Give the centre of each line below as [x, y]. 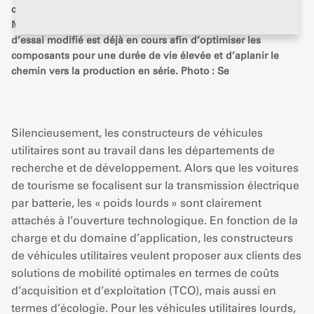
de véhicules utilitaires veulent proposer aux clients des [156, 255]
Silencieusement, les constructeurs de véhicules [137, 133]
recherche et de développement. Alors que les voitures [155, 168]
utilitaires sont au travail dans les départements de [143, 150]
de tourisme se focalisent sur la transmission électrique [155, 185]
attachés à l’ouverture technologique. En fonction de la [155, 220]
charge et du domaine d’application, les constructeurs [152, 238]
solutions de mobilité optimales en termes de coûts [145, 273]
